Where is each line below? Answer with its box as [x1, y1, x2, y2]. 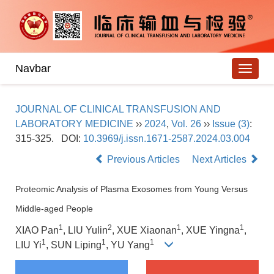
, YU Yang [106, 240, 150, 251]
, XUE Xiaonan [112, 225, 177, 236]
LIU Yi [15, 240, 42, 251]
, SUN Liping [46, 240, 102, 251]
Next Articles [192, 154, 249, 165]
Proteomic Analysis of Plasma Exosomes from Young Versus [15, 184, 248, 194]
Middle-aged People [15, 204, 93, 214]
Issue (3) [212, 119, 250, 130]
